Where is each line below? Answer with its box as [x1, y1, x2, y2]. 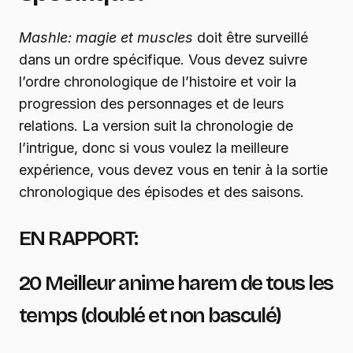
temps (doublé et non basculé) [19, 303, 281, 329]
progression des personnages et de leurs [19, 95, 284, 113]
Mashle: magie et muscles [19, 29, 193, 46]
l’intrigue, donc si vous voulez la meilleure [19, 139, 288, 157]
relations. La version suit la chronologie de [19, 117, 293, 135]
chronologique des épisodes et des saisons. [19, 184, 304, 201]
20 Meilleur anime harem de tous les [19, 271, 333, 296]
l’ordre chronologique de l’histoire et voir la [19, 73, 296, 91]
